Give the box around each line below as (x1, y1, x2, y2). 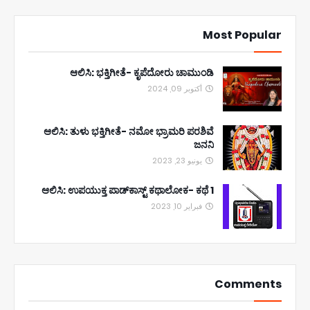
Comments (215, 275, 282, 292)
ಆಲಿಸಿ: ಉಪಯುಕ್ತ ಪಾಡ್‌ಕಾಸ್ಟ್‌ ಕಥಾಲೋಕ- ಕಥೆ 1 (42, 183, 214, 197)
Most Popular (203, 26, 282, 43)
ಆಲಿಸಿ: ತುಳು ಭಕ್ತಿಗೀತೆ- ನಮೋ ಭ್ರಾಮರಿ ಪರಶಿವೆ (44, 124, 214, 138)
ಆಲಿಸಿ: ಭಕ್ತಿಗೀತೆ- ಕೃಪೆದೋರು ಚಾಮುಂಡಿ (70, 65, 214, 80)
